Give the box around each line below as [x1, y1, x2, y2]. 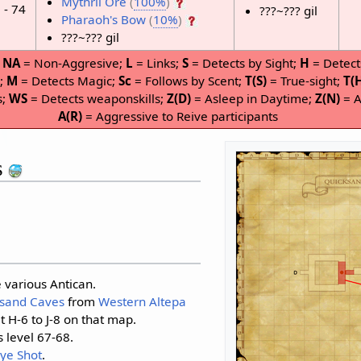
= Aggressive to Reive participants [81, 107, 278, 124]
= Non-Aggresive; [19, 54, 126, 71]
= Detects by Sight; [188, 54, 300, 71]
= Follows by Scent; [131, 72, 246, 89]
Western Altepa [98, 293, 186, 310]
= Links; [132, 54, 182, 71]
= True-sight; [267, 72, 344, 89]
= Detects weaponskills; [27, 89, 167, 106]
